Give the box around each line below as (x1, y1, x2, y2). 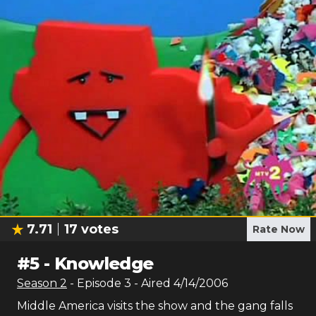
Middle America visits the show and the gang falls (17, 299, 293, 312)
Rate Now (253, 223, 305, 236)
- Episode (70, 276, 124, 290)
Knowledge (54, 253, 154, 274)
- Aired (131, 276, 171, 290)
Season (17, 276, 60, 290)
